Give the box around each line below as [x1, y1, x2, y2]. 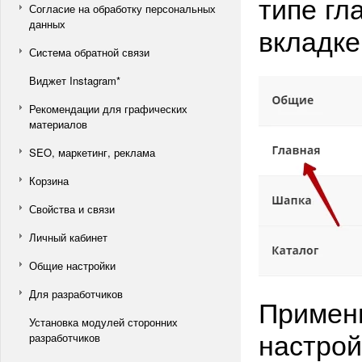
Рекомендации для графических [29, 101, 187, 116]
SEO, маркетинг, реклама [29, 145, 155, 160]
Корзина [29, 173, 69, 188]
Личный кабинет [29, 229, 107, 245]
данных [29, 16, 65, 32]
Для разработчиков [29, 286, 123, 301]
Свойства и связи [29, 201, 115, 217]
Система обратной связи [29, 44, 149, 60]
